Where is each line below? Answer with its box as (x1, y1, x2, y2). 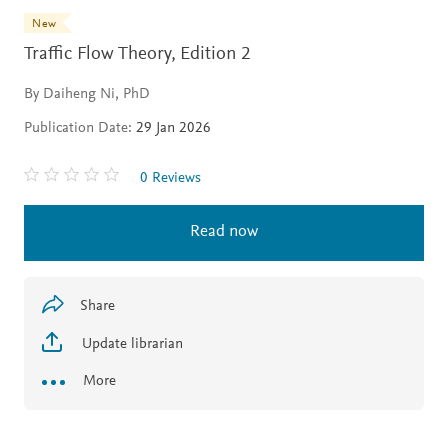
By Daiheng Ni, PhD (24, 87, 150, 103)
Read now (190, 224, 258, 242)
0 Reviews (140, 171, 201, 187)
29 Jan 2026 (132, 121, 211, 137)
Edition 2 (180, 45, 251, 65)
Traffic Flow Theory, (24, 45, 176, 65)
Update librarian (78, 337, 183, 353)
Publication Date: (24, 121, 132, 137)
